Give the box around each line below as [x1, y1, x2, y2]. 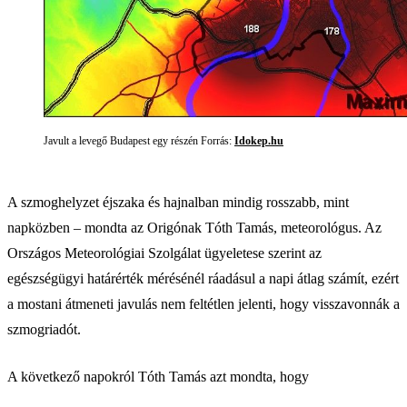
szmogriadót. [7, 321, 81, 337]
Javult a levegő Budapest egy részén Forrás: [44, 134, 234, 147]
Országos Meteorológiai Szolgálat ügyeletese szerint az [7, 244, 322, 261]
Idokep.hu [234, 134, 283, 147]
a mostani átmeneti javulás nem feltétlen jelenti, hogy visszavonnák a [7, 295, 400, 312]
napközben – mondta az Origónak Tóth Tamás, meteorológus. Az [7, 219, 382, 235]
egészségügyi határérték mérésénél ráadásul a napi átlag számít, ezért [7, 270, 399, 286]
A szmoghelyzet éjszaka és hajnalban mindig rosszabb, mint [7, 194, 349, 210]
